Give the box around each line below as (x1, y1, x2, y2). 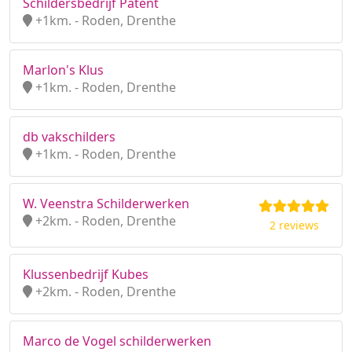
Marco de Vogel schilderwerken (23, 332, 211, 350)
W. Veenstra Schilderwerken (23, 195, 189, 212)
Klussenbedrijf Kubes (23, 266, 148, 283)
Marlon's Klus (23, 61, 104, 79)
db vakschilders (23, 128, 115, 145)
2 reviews (269, 218, 319, 233)
